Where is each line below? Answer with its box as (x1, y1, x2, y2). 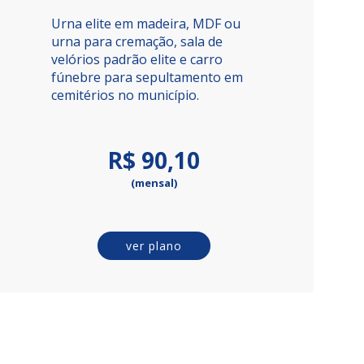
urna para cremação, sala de (50, 32, 223, 50)
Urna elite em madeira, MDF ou (50, 15, 240, 32)
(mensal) (130, 175, 177, 190)
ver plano (126, 238, 183, 253)
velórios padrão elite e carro (50, 50, 223, 68)
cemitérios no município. (50, 86, 199, 104)
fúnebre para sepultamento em (50, 68, 243, 86)
